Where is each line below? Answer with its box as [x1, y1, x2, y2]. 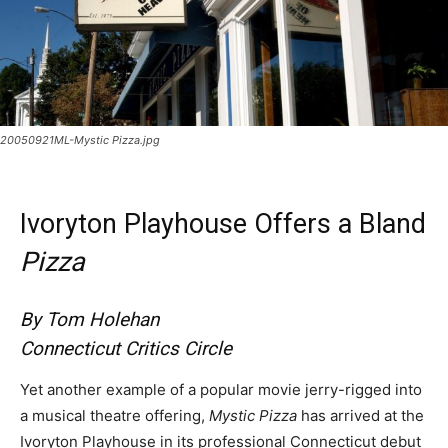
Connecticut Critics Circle [20, 336, 232, 360]
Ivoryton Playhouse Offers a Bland [20, 207, 426, 240]
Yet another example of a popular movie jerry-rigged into [20, 379, 422, 399]
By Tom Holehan [20, 307, 159, 331]
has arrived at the [297, 405, 424, 425]
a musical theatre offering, [20, 405, 209, 425]
